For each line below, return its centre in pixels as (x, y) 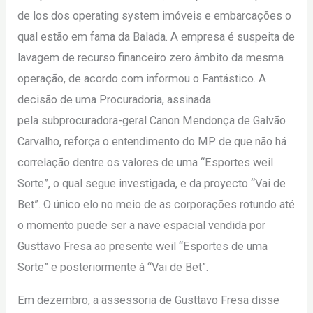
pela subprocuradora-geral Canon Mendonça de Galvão (152, 121)
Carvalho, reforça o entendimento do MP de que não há (152, 142)
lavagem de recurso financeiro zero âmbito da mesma (151, 58)
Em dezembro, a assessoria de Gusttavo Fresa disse (149, 300)
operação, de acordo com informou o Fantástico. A (142, 79)
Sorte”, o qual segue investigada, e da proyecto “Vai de (152, 184)
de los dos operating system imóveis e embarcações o (155, 16)
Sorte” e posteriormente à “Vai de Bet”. (113, 268)
